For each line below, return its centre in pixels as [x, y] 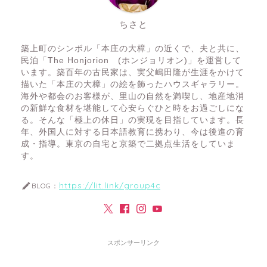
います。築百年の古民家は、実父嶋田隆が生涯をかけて [133, 73]
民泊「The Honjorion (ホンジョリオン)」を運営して [131, 61]
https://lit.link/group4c [110, 185]
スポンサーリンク [133, 243]
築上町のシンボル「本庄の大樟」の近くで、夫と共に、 [133, 49]
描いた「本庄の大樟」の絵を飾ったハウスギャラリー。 [133, 85]
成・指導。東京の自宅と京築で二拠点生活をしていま [128, 144]
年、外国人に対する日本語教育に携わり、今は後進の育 [133, 132]
